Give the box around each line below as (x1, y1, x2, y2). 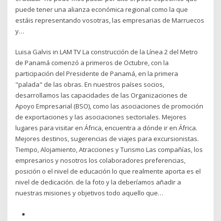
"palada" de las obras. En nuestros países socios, (15, 80, 165, 89)
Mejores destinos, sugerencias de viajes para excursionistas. (15, 134, 199, 144)
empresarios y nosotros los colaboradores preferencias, (15, 156, 186, 165)
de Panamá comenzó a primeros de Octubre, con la (15, 58, 169, 68)
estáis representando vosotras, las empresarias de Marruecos (15, 15, 205, 25)
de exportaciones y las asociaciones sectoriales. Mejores (15, 112, 187, 122)
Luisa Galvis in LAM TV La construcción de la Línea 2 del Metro (15, 47, 198, 57)
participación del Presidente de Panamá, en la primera (15, 69, 179, 78)
